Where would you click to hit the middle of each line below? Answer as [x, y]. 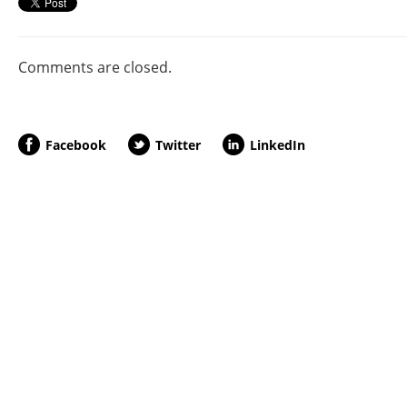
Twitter [178, 145]
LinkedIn [278, 145]
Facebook [76, 145]
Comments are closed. [95, 67]
